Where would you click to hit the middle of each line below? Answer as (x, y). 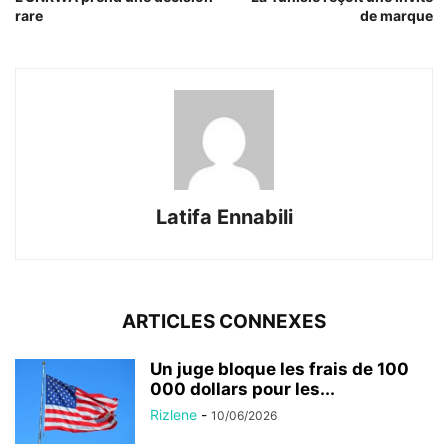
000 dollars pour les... (242, 389)
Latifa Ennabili (224, 217)
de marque (396, 16)
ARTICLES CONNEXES (224, 322)
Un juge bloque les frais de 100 (279, 369)
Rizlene (173, 415)
